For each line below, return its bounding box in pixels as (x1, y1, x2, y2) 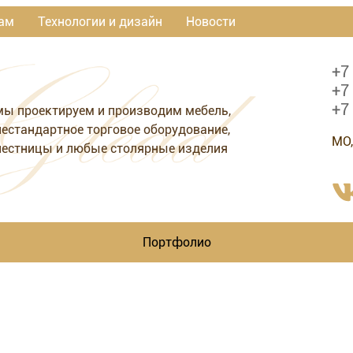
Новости (186, 14, 236, 29)
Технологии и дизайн (38, 14, 162, 29)
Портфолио (142, 235, 211, 250)
